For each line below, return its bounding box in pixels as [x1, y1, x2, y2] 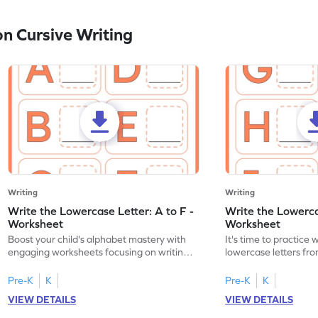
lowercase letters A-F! [8, 259, 105, 271]
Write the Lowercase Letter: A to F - [8, 204, 194, 218]
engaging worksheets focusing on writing [8, 246, 190, 258]
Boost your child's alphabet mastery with [8, 234, 187, 246]
